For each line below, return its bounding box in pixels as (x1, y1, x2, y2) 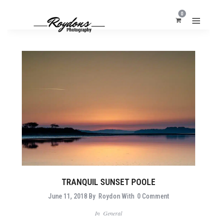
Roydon (98, 192, 120, 201)
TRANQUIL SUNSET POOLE (62, 177, 155, 187)
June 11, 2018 (48, 192, 87, 201)
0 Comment (137, 192, 169, 201)
